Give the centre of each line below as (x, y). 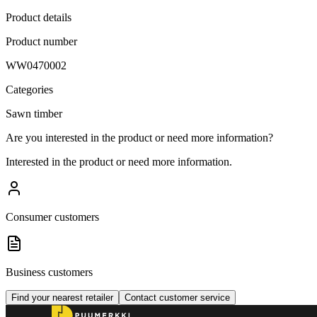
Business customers (49, 272)
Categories (29, 89)
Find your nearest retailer (62, 297)
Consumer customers (52, 217)
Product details (39, 17)
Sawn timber (34, 113)
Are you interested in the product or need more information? (139, 137)
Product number (41, 41)
